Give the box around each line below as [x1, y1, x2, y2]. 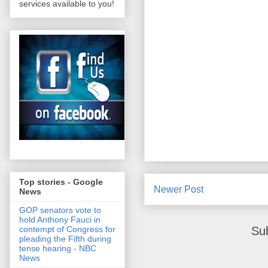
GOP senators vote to [19, 205, 101, 215]
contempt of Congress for [19, 224, 115, 234]
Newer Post [154, 184, 203, 195]
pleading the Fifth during [19, 234, 111, 244]
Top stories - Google [19, 177, 103, 187]
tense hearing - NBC [19, 243, 96, 254]
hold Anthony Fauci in [19, 215, 100, 225]
